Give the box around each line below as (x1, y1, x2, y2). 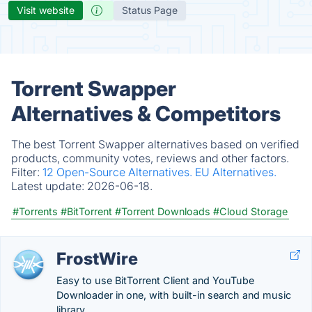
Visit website (17, 4, 75, 16)
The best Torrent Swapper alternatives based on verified (11, 137, 299, 151)
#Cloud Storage (213, 205, 288, 217)
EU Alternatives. (195, 165, 276, 179)
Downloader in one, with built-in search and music (56, 289, 291, 301)
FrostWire (56, 249, 138, 269)
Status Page (122, 4, 178, 16)
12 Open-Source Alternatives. (42, 165, 195, 179)
